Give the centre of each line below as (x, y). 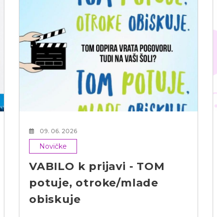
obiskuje (55, 199)
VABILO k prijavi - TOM (97, 166)
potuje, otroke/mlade (94, 183)
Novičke (53, 146)
